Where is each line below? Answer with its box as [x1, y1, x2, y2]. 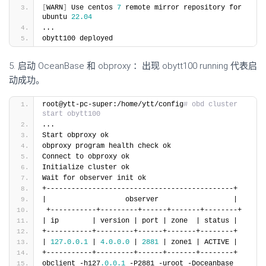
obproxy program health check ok [42, 142, 171, 150]
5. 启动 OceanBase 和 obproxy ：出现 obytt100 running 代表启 [9, 61, 257, 71]
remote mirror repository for [121, 4, 242, 12]
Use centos [67, 4, 117, 12]
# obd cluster [183, 100, 237, 109]
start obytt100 [42, 110, 100, 118]
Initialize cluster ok [42, 163, 129, 172]
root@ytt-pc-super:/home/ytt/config [42, 100, 183, 109]
